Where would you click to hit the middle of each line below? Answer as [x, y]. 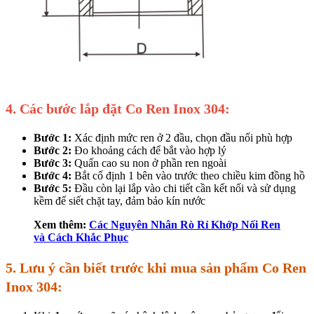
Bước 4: [53, 176]
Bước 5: [53, 189]
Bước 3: [53, 163]
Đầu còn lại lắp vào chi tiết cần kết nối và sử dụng [184, 189]
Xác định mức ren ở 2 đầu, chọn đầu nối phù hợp [182, 138]
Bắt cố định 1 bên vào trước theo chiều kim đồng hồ [188, 176]
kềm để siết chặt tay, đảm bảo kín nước [120, 201]
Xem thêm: [61, 225]
